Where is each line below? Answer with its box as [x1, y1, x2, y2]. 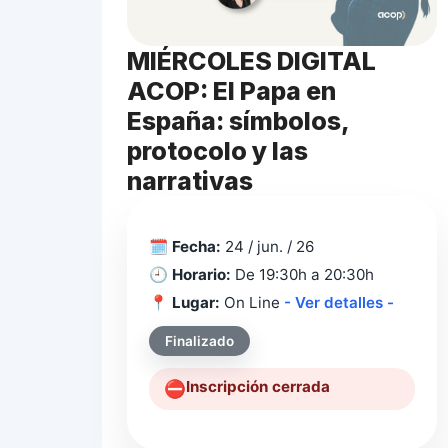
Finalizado [165, 333, 234, 350]
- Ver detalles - [284, 292, 394, 312]
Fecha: [172, 237, 221, 257]
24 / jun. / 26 [221, 237, 314, 257]
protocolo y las [127, 136, 308, 167]
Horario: [172, 264, 231, 284]
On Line [220, 292, 284, 312]
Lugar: [172, 292, 220, 312]
